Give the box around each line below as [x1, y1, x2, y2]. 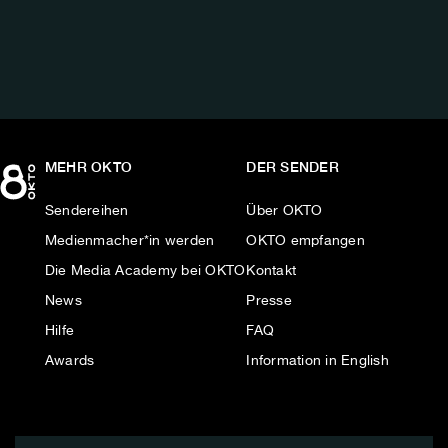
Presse [246, 294, 292, 308]
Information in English [246, 354, 389, 368]
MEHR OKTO [44, 159, 133, 175]
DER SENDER [246, 159, 339, 175]
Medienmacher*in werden [44, 234, 215, 248]
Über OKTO [246, 204, 323, 218]
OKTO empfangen [246, 234, 365, 248]
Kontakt [246, 264, 297, 278]
